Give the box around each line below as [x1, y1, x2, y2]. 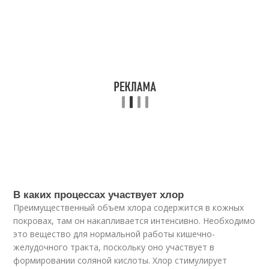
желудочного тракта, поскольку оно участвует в [13, 241, 215, 253]
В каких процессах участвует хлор [13, 187, 184, 201]
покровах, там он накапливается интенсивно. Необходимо [13, 215, 256, 226]
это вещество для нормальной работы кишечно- [13, 228, 216, 240]
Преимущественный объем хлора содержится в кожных [13, 202, 244, 213]
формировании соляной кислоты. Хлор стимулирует [13, 255, 228, 266]
